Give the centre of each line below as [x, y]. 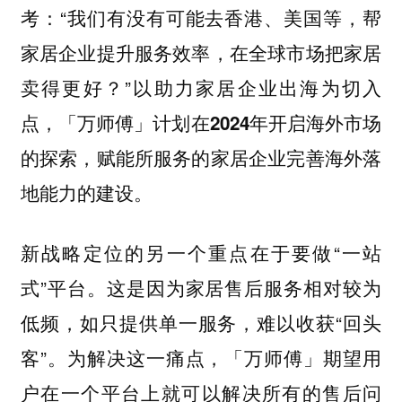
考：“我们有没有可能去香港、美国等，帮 [201, 17]
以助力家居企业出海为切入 [257, 88]
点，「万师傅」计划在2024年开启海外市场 [201, 123]
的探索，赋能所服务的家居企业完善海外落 [201, 158]
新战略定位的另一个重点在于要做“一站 [201, 252]
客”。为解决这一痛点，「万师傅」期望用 [201, 357]
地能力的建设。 [86, 193]
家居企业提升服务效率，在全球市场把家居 [201, 52]
